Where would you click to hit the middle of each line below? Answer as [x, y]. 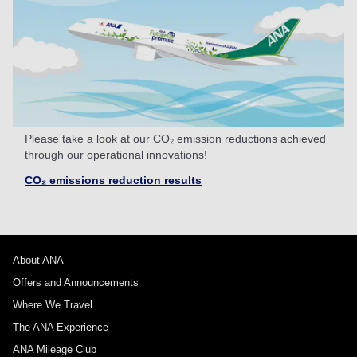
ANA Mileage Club [55, 349]
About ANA [38, 260]
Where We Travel [53, 304]
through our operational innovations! [118, 154]
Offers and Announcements [76, 282]
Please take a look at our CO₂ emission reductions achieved [175, 138]
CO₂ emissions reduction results [113, 180]
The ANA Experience [61, 327]
